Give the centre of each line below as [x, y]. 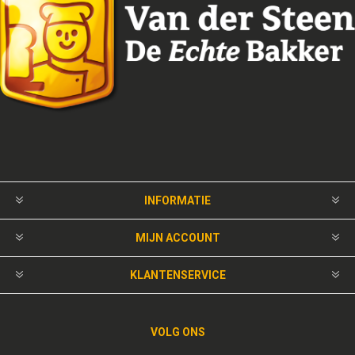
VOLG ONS [177, 332]
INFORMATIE [177, 200]
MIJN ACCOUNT [177, 237]
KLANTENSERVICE [177, 275]
